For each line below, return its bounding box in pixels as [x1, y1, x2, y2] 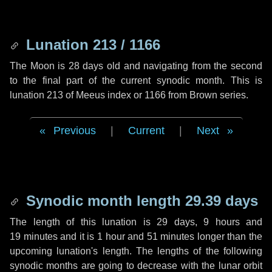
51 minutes [146, 231, 195, 242]
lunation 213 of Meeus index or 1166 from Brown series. [10, 90, 248, 100]
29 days [157, 217, 195, 227]
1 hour [97, 231, 125, 242]
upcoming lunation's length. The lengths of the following [10, 246, 262, 256]
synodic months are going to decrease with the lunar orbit [10, 260, 262, 271]
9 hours [203, 217, 240, 227]
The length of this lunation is [10, 217, 157, 227]
